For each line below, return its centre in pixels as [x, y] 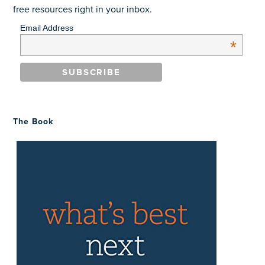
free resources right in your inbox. [83, 9]
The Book [33, 121]
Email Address [47, 28]
